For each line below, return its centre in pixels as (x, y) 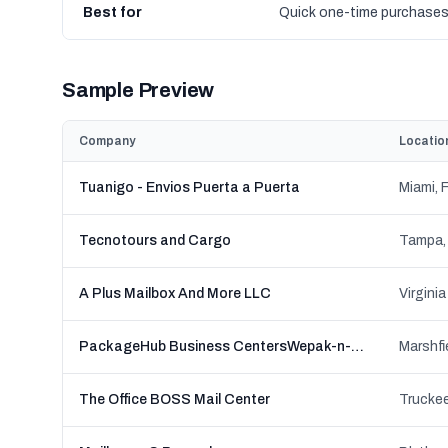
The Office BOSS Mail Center (174, 399)
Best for (112, 12)
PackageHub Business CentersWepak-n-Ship (357, 346)
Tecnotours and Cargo (155, 240)
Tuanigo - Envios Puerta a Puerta (189, 187)
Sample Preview (138, 90)
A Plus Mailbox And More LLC (175, 293)
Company (107, 141)
